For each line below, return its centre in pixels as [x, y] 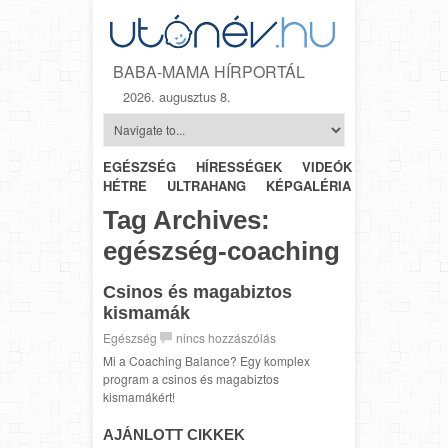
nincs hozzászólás [226, 337]
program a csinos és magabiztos [191, 378]
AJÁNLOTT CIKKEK [174, 434]
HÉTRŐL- [400, 166]
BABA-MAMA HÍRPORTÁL [209, 71]
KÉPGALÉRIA [308, 185]
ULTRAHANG [206, 185]
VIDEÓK [327, 166]
